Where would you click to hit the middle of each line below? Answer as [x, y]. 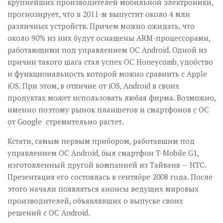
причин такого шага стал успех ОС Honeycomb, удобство [110, 62]
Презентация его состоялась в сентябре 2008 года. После [110, 177]
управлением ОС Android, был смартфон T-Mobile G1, [103, 153]
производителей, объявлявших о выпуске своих [95, 201]
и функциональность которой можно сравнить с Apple [107, 74]
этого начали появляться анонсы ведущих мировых [103, 189]
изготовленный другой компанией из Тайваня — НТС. [107, 165]
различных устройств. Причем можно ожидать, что [101, 26]
